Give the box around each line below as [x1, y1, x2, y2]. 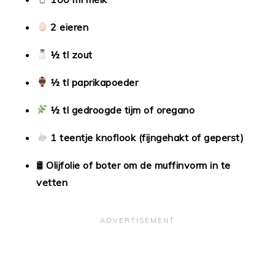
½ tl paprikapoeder [50, 76, 139, 88]
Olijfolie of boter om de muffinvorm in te [46, 158, 231, 171]
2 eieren [50, 20, 89, 33]
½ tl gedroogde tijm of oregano [50, 103, 195, 116]
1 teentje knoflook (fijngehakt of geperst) [50, 131, 244, 144]
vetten [36, 176, 68, 188]
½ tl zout [50, 48, 93, 61]
